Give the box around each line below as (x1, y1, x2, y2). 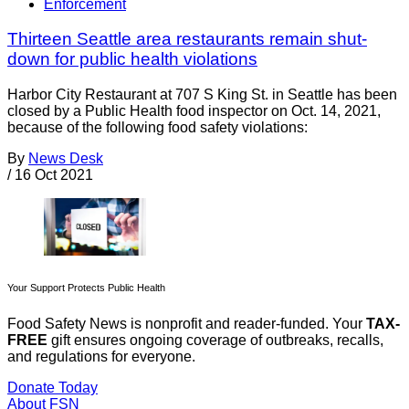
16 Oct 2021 (15, 167, 93, 184)
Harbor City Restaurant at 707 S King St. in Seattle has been (7, 87, 397, 103)
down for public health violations (7, 49, 257, 69)
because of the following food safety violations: (7, 120, 308, 136)
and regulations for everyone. (7, 349, 195, 365)
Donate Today (7, 380, 98, 396)
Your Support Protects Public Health (7, 282, 165, 294)
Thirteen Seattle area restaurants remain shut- (7, 29, 367, 49)
